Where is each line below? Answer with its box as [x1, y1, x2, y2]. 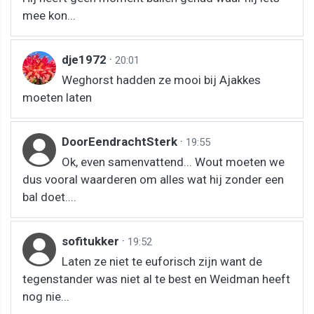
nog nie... [22, 289, 69, 303]
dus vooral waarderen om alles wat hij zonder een [22, 172, 284, 186]
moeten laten [22, 90, 92, 104]
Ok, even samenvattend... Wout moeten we [62, 154, 285, 169]
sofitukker [62, 233, 122, 248]
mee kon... [22, 8, 76, 22]
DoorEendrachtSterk [62, 134, 180, 149]
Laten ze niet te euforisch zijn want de [62, 254, 262, 268]
